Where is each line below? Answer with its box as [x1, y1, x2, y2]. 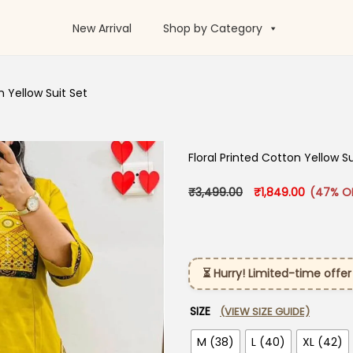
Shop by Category [162, 20, 262, 37]
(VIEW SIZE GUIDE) [220, 304, 310, 319]
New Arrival [72, 20, 132, 37]
